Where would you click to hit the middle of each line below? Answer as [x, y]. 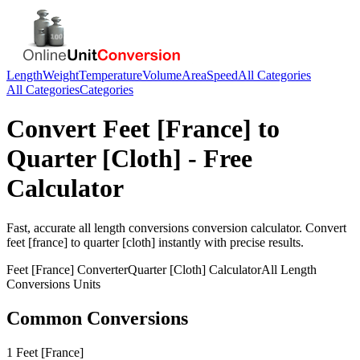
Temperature [110, 75]
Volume [162, 75]
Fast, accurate [43, 227]
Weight [61, 75]
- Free [217, 159]
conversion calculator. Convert [268, 227]
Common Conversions [97, 318]
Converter [101, 269]
